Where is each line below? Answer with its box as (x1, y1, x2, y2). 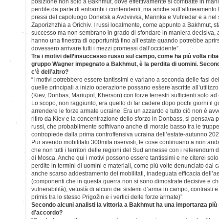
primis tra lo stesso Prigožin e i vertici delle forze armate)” (31, 193, 182, 200)
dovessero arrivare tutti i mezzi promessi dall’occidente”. (31, 44, 180, 52)
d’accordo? (31, 209, 63, 216)
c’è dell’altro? (31, 68, 68, 75)
